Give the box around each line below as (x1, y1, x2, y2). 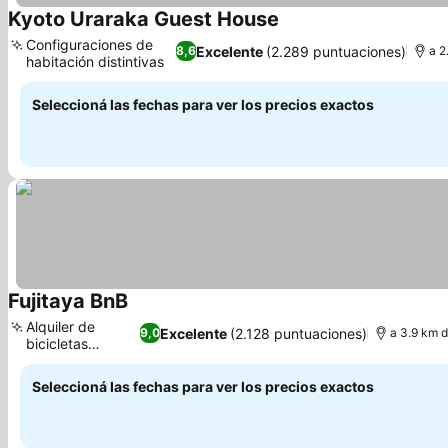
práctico (26, 352, 80, 369)
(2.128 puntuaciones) (230, 324, 368, 342)
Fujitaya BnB (8, 289, 128, 313)
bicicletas (26, 335, 88, 352)
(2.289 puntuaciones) (266, 42, 407, 60)
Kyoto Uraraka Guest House (8, 7, 279, 31)
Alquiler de (26, 318, 95, 335)
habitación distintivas (26, 53, 164, 70)
